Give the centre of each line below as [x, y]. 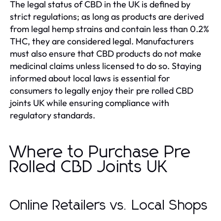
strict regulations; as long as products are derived [107, 16]
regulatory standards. [53, 115]
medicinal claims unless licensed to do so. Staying [106, 66]
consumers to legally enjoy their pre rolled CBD [102, 90]
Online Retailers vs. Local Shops [109, 205]
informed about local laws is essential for [90, 78]
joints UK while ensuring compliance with [90, 103]
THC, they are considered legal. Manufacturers [102, 41]
